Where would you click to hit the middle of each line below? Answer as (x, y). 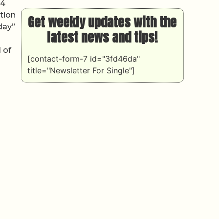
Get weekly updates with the (102, 22)
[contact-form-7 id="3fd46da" (83, 58)
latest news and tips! (102, 37)
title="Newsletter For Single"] (81, 70)
